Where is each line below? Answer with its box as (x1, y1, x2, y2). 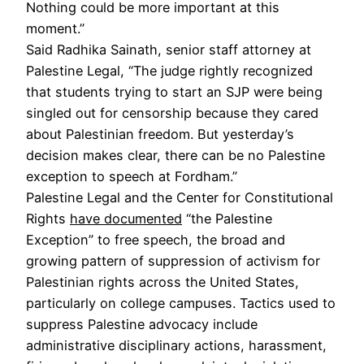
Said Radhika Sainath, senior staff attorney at (26, 41, 311, 58)
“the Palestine (182, 210, 272, 227)
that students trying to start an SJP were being (26, 83, 323, 100)
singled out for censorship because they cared (26, 104, 318, 121)
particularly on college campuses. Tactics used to (26, 294, 336, 311)
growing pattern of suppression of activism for (26, 252, 320, 269)
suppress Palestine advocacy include (26, 315, 258, 332)
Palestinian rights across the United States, (26, 273, 299, 290)
